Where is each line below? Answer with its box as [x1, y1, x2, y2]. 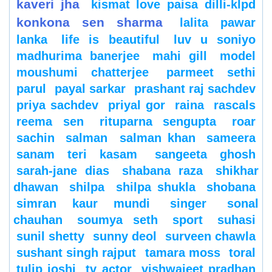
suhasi [217, 213, 256, 227]
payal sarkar [55, 82, 126, 96]
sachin [16, 131, 55, 145]
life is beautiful [61, 33, 160, 47]
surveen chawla [165, 229, 256, 243]
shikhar [216, 164, 259, 178]
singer [170, 197, 207, 211]
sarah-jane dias [16, 164, 109, 178]
